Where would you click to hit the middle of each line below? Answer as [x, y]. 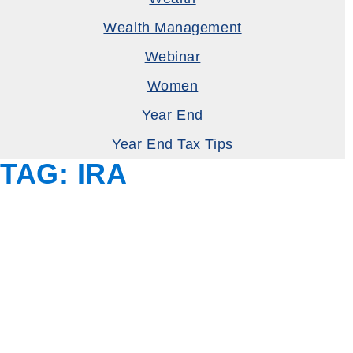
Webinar [173, 57]
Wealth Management [173, 28]
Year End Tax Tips [173, 145]
